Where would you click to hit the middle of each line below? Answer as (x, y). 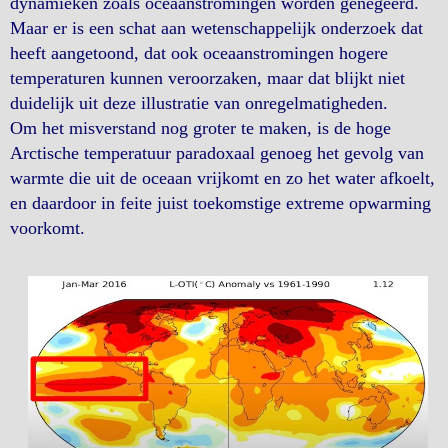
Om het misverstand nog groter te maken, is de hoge (200, 128)
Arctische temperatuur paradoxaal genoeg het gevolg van (217, 153)
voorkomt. (47, 228)
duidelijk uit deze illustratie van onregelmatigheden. (199, 103)
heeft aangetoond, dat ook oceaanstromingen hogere (199, 53)
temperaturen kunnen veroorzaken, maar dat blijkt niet (207, 78)
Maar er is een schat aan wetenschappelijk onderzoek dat (216, 28)
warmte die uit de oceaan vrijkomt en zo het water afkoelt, (222, 178)
